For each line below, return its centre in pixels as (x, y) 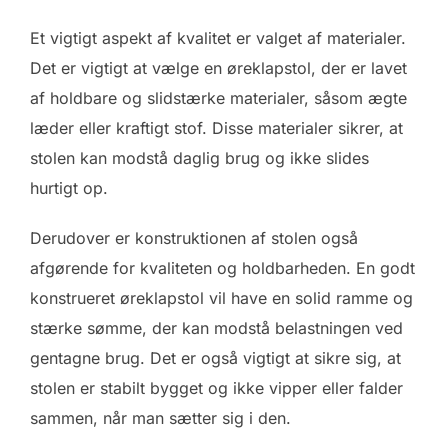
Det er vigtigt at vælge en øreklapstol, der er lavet (218, 68)
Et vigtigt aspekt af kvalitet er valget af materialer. (218, 38)
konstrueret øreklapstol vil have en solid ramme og (221, 298)
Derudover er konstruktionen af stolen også (194, 238)
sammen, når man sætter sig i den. (160, 418)
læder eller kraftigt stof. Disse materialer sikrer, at (216, 128)
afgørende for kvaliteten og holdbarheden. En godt (222, 268)
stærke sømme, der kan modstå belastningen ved (216, 328)
